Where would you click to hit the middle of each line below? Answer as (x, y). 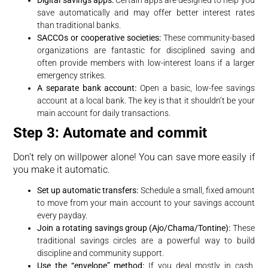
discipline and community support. (101, 253)
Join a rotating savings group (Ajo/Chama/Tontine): (134, 228)
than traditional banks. (79, 25)
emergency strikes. (72, 75)
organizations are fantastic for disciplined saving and (146, 50)
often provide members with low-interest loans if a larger (146, 63)
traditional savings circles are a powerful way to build (146, 241)
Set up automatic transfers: (88, 191)
